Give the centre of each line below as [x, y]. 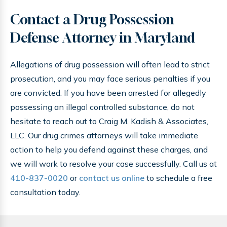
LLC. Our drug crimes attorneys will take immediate [104, 135]
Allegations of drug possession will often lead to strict [110, 64]
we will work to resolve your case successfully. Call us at [113, 164]
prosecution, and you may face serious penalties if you [110, 79]
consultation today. [45, 192]
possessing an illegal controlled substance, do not [102, 107]
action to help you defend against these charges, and [109, 149]
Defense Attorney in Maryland [103, 38]
